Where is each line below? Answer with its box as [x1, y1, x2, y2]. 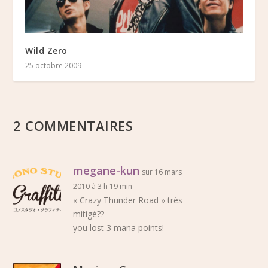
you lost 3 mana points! [73, 221, 165, 233]
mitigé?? [73, 208, 105, 220]
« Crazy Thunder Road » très [73, 194, 183, 206]
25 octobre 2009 [25, 60, 82, 71]
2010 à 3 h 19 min [73, 181, 133, 191]
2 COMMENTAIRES [13, 116, 133, 135]
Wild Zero [25, 44, 68, 56]
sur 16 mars [142, 166, 182, 177]
